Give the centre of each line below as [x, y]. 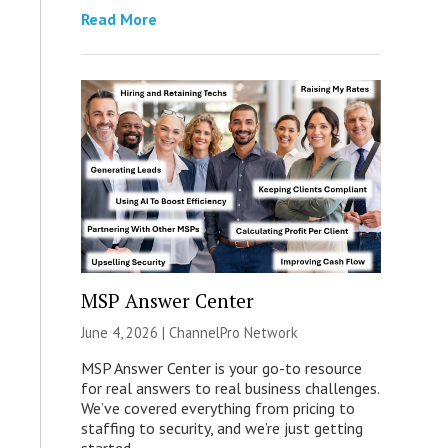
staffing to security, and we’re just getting [221, 427]
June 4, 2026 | [124, 332]
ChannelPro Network [233, 332]
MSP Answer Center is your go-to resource [221, 367]
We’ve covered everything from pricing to [217, 407]
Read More [118, 19]
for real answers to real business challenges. [229, 387]
